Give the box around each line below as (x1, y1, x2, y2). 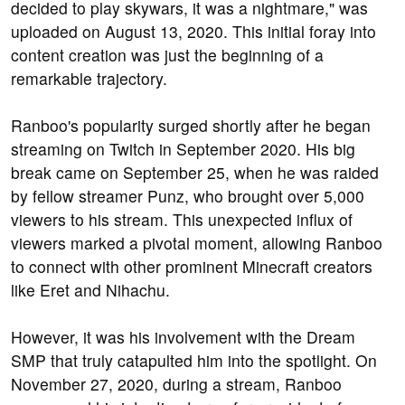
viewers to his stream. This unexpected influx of (11, 208, 353, 231)
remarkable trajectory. (11, 67, 167, 90)
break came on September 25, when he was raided (11, 161, 379, 184)
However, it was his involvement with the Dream (11, 325, 355, 349)
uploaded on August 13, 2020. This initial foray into (11, 20, 376, 43)
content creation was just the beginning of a (11, 43, 324, 67)
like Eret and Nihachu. (11, 278, 170, 302)
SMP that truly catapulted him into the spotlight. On (11, 349, 377, 372)
